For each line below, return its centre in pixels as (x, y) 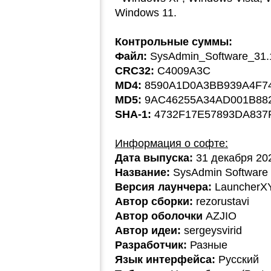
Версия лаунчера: (163, 187)
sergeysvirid (211, 230)
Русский (237, 260)
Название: (142, 172)
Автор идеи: (148, 230)
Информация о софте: (171, 143)
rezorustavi (221, 201)
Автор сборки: (154, 201)
